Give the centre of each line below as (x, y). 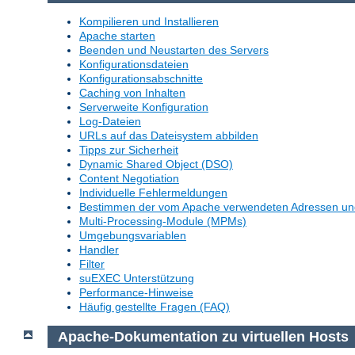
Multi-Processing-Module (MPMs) (163, 221)
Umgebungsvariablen (133, 236)
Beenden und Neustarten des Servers (174, 50)
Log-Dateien (110, 122)
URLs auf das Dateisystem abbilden (169, 136)
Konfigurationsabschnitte (141, 79)
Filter (92, 264)
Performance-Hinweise (136, 293)
